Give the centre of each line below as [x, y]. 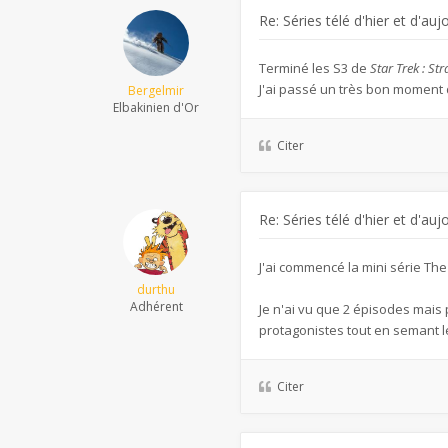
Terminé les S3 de [314, 68]
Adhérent [156, 306]
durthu [156, 289]
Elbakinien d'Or [156, 107]
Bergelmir [156, 90]
